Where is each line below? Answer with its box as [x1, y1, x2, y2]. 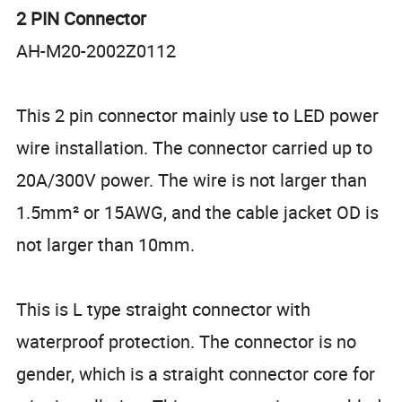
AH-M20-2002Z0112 [16, 38, 177, 63]
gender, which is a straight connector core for [16, 361, 376, 386]
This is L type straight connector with [16, 296, 311, 321]
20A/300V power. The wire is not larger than [16, 167, 368, 192]
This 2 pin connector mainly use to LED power [16, 102, 380, 127]
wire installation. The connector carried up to [16, 135, 373, 160]
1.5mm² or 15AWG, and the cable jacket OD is [16, 199, 380, 224]
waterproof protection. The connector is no [16, 328, 357, 354]
